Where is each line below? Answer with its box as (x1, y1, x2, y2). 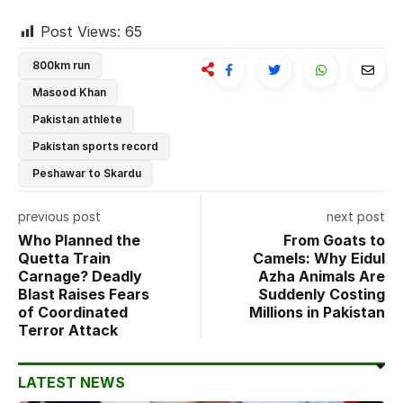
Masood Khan (32, 85, 106, 99)
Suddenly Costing (258, 284, 385, 303)
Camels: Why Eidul (253, 248, 385, 267)
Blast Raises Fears (18, 284, 149, 303)
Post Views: (40, 22, 121, 40)
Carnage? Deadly (18, 266, 142, 285)
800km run (32, 58, 90, 72)
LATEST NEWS (18, 372, 125, 391)
